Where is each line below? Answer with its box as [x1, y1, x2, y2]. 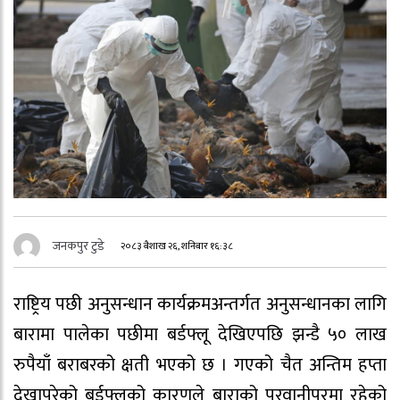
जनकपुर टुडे [53, 236, 104, 257]
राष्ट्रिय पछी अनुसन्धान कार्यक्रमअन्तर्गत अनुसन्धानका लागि [13, 289, 387, 321]
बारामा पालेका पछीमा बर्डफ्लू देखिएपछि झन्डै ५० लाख [13, 320, 387, 351]
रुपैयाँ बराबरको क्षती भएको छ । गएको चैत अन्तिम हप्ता [13, 350, 387, 381]
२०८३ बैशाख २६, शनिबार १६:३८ [121, 237, 234, 255]
